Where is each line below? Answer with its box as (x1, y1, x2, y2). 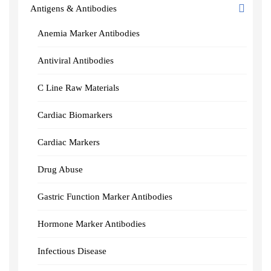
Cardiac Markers (38, 137, 100, 147)
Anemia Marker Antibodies (38, 28, 140, 38)
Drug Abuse (38, 165, 83, 174)
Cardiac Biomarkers (38, 110, 113, 120)
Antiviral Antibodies (38, 56, 114, 65)
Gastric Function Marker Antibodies (38, 192, 172, 201)
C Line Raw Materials (38, 83, 119, 93)
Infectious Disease (38, 246, 106, 256)
